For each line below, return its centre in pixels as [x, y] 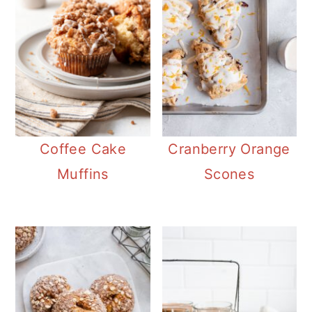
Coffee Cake [83, 149]
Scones [229, 174]
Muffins [83, 174]
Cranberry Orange [229, 149]
